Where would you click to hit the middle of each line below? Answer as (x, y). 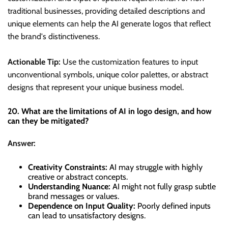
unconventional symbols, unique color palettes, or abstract (108, 75)
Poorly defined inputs (173, 206)
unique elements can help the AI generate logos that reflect (109, 24)
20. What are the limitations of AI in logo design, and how (110, 111)
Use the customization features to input (129, 62)
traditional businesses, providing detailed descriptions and (106, 11)
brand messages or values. (74, 196)
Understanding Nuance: (69, 186)
